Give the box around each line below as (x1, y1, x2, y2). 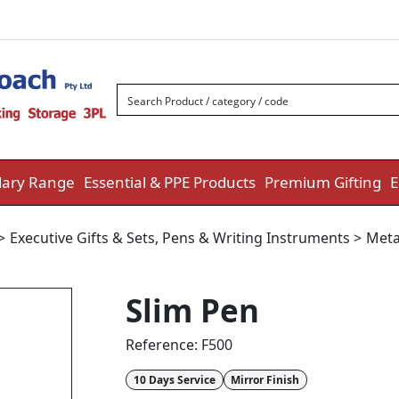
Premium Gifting (265, 172, 381, 193)
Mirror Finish (231, 371, 300, 387)
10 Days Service (133, 371, 216, 387)
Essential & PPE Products (84, 172, 256, 193)
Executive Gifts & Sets (10, 228, 155, 248)
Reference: (126, 335, 201, 355)
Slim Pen (126, 289, 259, 332)
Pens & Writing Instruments (162, 228, 354, 248)
